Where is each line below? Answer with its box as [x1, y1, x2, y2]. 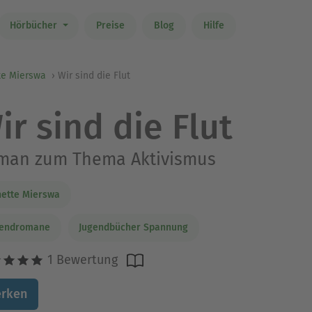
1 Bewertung [43, 251, 118, 267]
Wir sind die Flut [58, 70, 130, 81]
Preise [95, 19, 125, 32]
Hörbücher [9, 19, 60, 32]
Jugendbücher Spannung [79, 221, 188, 233]
